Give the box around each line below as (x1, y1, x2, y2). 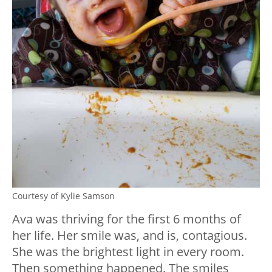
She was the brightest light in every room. (12, 243, 244, 260)
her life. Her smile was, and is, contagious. (12, 227, 247, 244)
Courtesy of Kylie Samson (12, 190, 115, 202)
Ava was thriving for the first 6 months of (12, 211, 241, 228)
